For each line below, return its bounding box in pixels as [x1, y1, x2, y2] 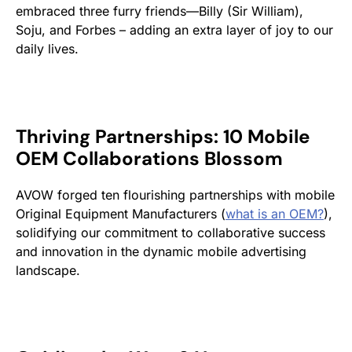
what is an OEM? [225, 205, 324, 222]
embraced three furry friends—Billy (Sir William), [16, 2, 303, 19]
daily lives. [16, 40, 79, 57]
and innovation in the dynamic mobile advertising [16, 243, 306, 259]
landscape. [16, 262, 80, 278]
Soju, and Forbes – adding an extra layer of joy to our [16, 21, 333, 38]
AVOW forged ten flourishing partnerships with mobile [16, 186, 335, 203]
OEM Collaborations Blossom [16, 145, 283, 170]
